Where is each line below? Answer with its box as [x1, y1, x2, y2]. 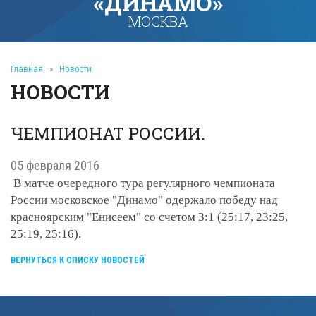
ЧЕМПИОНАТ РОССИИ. [11, 122, 205, 145]
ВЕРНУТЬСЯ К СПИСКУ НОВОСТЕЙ [11, 255, 145, 265]
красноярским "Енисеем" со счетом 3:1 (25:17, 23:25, [11, 210, 288, 224]
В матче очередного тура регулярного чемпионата [13, 176, 275, 190]
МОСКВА [128, 12, 188, 30]
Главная [11, 63, 43, 74]
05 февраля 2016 [11, 158, 99, 173]
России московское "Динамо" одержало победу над [11, 193, 278, 207]
